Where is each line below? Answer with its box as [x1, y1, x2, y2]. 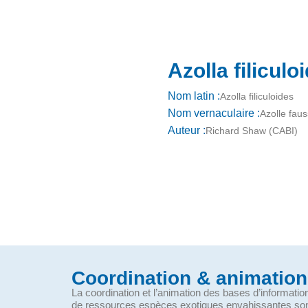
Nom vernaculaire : [168, 107, 260, 120]
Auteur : [168, 124, 206, 137]
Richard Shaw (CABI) [206, 124, 298, 136]
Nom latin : [168, 90, 220, 102]
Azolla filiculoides [220, 90, 294, 102]
